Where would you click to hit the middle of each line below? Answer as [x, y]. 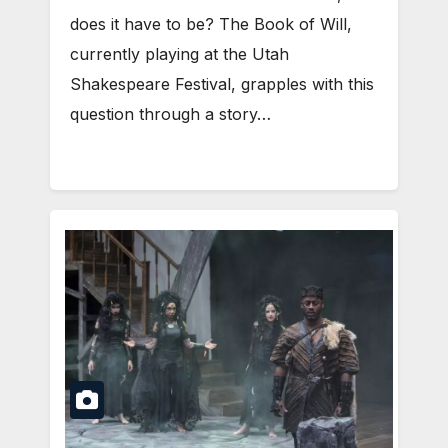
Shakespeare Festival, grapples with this [222, 84]
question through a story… [170, 114]
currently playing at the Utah [179, 54]
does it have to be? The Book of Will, [211, 24]
